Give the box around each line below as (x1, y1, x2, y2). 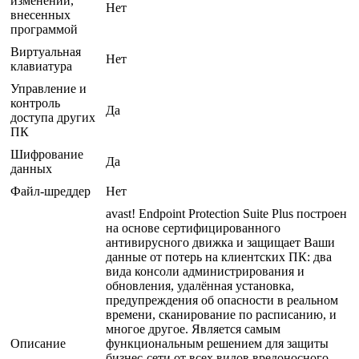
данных (10, 161, 52, 175)
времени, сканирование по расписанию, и (106, 307, 337, 321)
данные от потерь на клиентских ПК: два (106, 249, 332, 264)
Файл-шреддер (10, 184, 91, 198)
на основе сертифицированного (106, 220, 280, 235)
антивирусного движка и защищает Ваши (106, 235, 335, 249)
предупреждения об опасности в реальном (106, 292, 338, 307)
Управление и (10, 81, 87, 95)
